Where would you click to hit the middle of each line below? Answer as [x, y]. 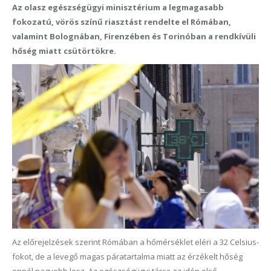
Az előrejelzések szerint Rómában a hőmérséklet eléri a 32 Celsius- [135, 242]
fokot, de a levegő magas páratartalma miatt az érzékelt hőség [127, 256]
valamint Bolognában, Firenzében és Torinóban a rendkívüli [134, 36]
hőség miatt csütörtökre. [64, 51]
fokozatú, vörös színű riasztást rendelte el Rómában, [122, 22]
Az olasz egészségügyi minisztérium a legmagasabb [118, 7]
